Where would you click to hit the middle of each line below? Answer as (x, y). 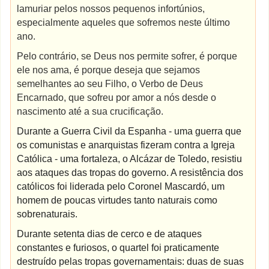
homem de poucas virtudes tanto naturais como (117, 200)
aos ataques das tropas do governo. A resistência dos (130, 173)
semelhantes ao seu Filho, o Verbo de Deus (110, 84)
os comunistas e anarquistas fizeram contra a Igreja (126, 145)
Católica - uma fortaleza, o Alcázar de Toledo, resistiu (130, 159)
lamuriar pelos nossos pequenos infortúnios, (111, 9)
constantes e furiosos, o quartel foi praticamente (118, 248)
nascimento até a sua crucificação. (90, 111)
